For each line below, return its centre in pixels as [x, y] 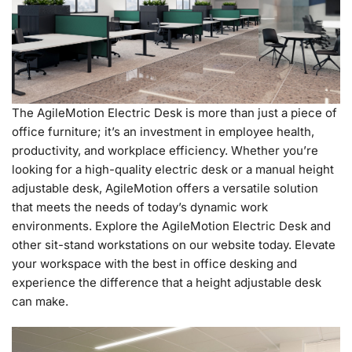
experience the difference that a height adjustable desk [167, 283]
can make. [40, 302]
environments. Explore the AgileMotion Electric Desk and [171, 226]
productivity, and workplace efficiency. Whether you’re [165, 151]
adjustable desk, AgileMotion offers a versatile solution [165, 189]
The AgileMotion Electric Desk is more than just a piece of [174, 113]
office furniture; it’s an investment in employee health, [163, 132]
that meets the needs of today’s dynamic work [140, 207]
